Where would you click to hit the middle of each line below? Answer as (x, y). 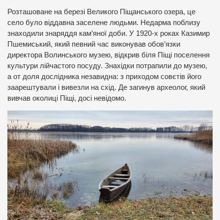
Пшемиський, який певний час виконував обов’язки (94, 44)
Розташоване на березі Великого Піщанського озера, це (101, 12)
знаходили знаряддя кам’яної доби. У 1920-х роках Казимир (109, 33)
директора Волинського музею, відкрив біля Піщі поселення (109, 55)
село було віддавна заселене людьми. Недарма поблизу (104, 22)
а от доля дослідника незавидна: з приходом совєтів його (104, 76)
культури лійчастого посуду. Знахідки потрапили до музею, (107, 66)
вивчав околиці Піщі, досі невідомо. (67, 98)
